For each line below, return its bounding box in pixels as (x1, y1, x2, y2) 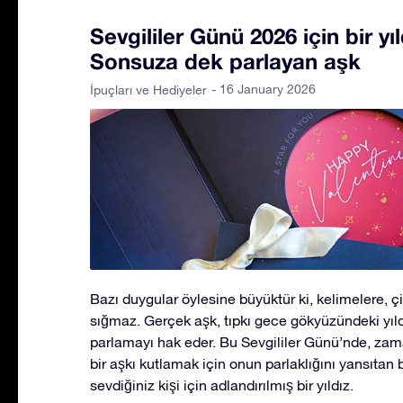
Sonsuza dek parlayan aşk (90, 49, 361, 75)
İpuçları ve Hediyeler (90, 83, 207, 98)
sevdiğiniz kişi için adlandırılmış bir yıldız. (90, 377, 354, 394)
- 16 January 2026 (211, 82, 316, 97)
